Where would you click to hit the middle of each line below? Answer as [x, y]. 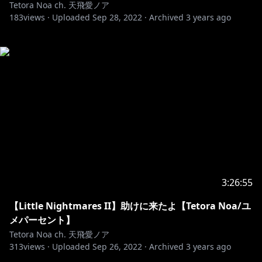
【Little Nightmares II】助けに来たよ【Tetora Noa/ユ [130, 206]
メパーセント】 [42, 220]
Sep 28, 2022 [117, 17]
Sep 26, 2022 [117, 247]
